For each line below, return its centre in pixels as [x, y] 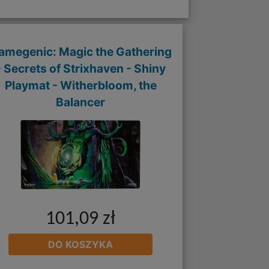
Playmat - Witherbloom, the [80, 86]
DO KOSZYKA [81, 244]
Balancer [81, 102]
